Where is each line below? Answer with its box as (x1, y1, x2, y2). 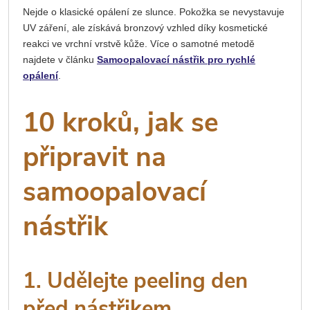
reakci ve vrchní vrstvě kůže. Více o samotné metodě (23, 38, 255, 50)
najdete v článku (23, 54, 97, 66)
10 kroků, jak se (23, 104, 219, 142)
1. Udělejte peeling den (23, 266, 248, 295)
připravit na (23, 139, 166, 176)
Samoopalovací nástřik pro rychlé (97, 54, 255, 66)
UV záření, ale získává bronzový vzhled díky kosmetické (23, 22, 268, 34)
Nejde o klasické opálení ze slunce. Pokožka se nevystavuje (23, 6, 284, 18)
